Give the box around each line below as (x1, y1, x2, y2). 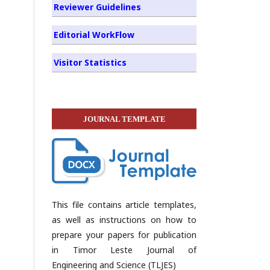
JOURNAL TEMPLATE (83, 114, 166, 124)
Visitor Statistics (54, 56, 127, 68)
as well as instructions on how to (52, 214, 196, 226)
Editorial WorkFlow (54, 28, 134, 40)
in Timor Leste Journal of (52, 244, 196, 256)
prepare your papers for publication (52, 229, 196, 241)
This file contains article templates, (52, 199, 196, 211)
